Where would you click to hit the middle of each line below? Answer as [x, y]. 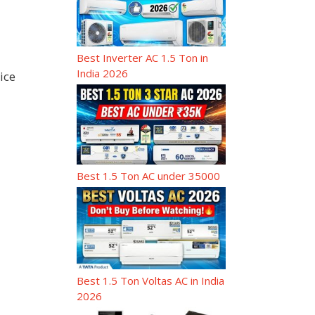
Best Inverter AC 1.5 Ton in [142, 58]
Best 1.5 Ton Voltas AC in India [150, 280]
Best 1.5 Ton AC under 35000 [148, 175]
